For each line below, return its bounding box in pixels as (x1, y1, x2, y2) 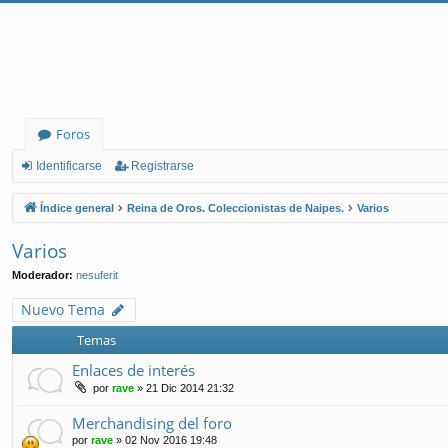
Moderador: (12, 268, 73, 281)
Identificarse (36, 159, 102, 173)
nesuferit (76, 268, 118, 281)
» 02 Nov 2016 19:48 (113, 433, 217, 446)
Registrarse (131, 159, 194, 173)
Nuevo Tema (21, 300, 105, 320)
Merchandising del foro (72, 412, 232, 433)
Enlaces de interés (72, 360, 195, 381)
